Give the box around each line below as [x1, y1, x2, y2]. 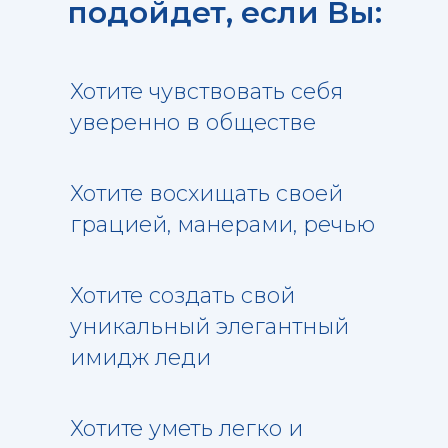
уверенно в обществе [70, 108, 316, 136]
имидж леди [70, 343, 211, 371]
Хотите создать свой [70, 281, 295, 309]
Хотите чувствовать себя [70, 77, 343, 105]
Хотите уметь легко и [70, 414, 303, 442]
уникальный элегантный [70, 312, 349, 340]
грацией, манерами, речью [70, 210, 375, 238]
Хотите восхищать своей [70, 179, 343, 207]
